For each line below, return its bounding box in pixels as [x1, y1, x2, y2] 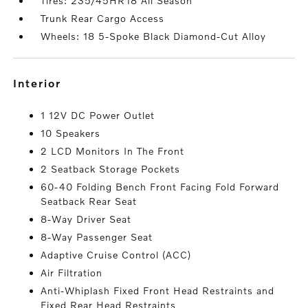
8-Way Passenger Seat [41, 231, 153, 243]
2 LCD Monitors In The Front [41, 145, 185, 157]
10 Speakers [41, 127, 101, 140]
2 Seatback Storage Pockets [41, 163, 181, 175]
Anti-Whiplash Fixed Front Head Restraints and [41, 285, 275, 297]
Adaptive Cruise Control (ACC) [41, 249, 192, 261]
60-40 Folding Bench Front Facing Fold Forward [41, 181, 280, 193]
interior [18, 76, 62, 90]
